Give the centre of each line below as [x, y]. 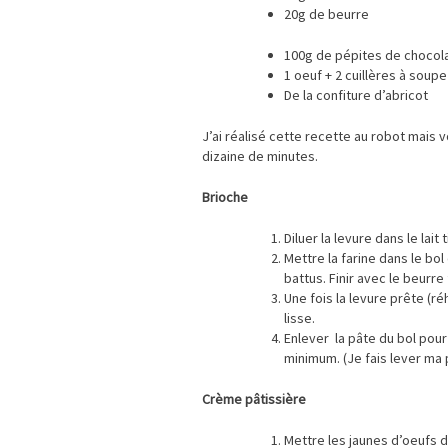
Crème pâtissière [254, 399]
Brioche [225, 197]
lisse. [299, 318]
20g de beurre [326, 14]
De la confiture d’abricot [356, 95]
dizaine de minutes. [260, 156]
